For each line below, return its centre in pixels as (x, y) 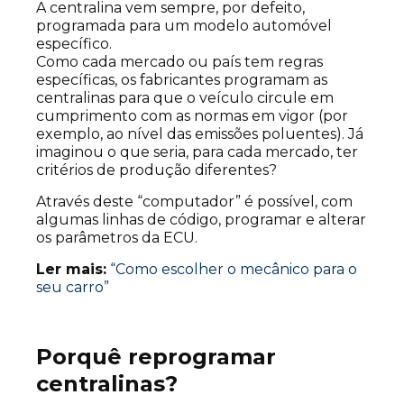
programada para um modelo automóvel (184, 26)
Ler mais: (71, 270)
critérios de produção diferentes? (156, 170)
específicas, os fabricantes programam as (182, 80)
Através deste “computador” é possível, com (194, 202)
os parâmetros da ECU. (117, 238)
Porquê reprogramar (156, 357)
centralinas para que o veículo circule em (185, 98)
